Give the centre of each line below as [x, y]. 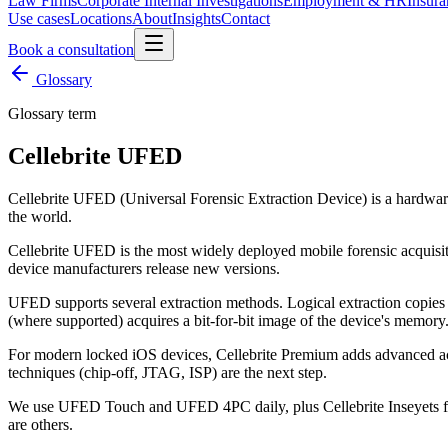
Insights [196, 18]
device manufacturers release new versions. [144, 268]
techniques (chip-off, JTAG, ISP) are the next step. [167, 372]
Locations [101, 18]
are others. [40, 424]
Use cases [39, 18]
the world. [40, 216]
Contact [245, 18]
